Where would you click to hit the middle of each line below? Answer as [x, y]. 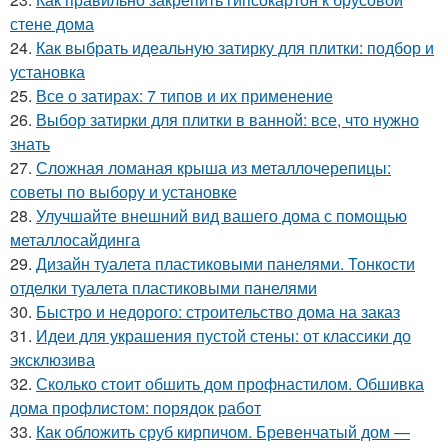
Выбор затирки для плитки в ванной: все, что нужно [227, 119]
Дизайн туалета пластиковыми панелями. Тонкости [225, 263]
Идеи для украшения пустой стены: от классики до [223, 335]
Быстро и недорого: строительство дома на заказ [218, 311]
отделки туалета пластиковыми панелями [163, 287]
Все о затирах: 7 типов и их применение [184, 95]
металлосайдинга [75, 239]
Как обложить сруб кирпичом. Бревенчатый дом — [223, 431]
